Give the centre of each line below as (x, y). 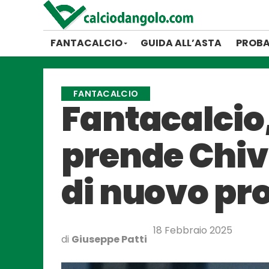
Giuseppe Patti (109, 239)
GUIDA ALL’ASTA (181, 43)
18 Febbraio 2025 (193, 230)
